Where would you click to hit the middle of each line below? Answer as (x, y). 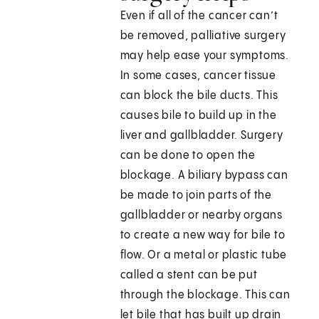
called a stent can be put (189, 276)
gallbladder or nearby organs (202, 216)
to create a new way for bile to (203, 236)
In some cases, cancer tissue (198, 76)
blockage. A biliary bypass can (204, 176)
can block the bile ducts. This (199, 96)
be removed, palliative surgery (203, 36)
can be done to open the (188, 156)
